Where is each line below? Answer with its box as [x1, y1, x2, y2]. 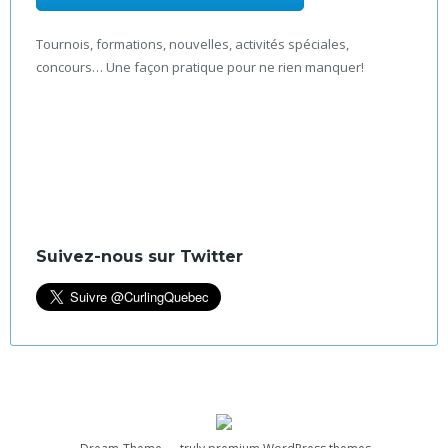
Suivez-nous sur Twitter [36, 246, 243, 266]
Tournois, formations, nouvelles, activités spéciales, [36, 34, 349, 53]
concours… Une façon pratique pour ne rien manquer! [36, 57, 364, 76]
